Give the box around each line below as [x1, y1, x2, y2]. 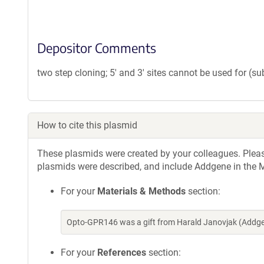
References [97, 247, 146, 258]
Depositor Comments [37, 39, 156, 56]
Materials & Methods [97, 186, 186, 197]
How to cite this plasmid [37, 120, 137, 131]
